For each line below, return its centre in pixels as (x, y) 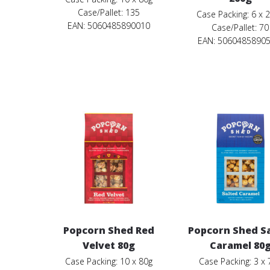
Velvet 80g (109, 246)
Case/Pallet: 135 (109, 12)
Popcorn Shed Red (109, 231)
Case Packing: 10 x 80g (109, 262)
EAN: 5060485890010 (109, 25)
